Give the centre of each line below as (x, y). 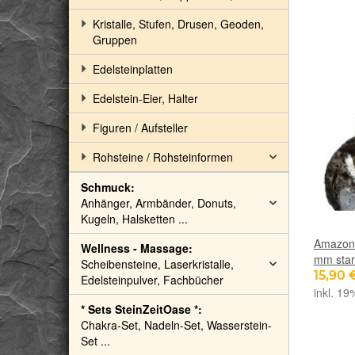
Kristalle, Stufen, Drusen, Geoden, (178, 24)
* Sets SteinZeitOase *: (141, 309)
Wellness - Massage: (137, 248)
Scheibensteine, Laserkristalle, (157, 264)
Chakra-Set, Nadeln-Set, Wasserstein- (176, 325)
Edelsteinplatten (133, 69)
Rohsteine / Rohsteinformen (163, 157)
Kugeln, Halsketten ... (134, 219)
